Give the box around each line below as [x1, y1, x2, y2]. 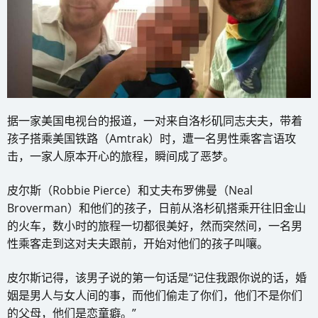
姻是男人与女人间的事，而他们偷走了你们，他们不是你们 [7, 287, 302, 304]
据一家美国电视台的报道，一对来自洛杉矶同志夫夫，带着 [7, 113, 302, 129]
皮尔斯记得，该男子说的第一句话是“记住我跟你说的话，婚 [7, 270, 307, 286]
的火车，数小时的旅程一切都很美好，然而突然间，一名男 [7, 218, 302, 234]
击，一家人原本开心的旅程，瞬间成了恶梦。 [7, 148, 234, 165]
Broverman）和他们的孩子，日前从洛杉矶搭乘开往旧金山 [7, 200, 306, 216]
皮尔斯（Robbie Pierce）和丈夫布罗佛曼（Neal [7, 182, 253, 199]
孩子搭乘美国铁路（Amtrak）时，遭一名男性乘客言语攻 [7, 131, 296, 147]
